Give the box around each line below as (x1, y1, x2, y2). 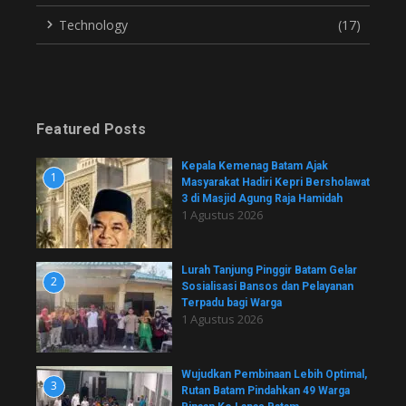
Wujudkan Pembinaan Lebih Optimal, (181, 367, 367, 381)
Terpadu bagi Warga (181, 295, 282, 309)
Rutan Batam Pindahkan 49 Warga (181, 383, 350, 397)
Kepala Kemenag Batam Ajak (181, 159, 328, 172)
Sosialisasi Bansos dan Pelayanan (181, 279, 353, 293)
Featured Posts (36, 120, 146, 138)
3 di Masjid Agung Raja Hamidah (181, 191, 343, 205)
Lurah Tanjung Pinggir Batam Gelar (181, 263, 357, 276)
